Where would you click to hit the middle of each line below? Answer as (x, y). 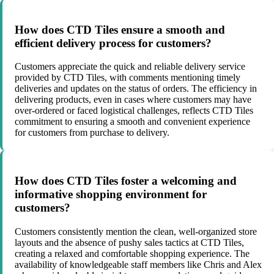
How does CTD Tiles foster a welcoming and (126, 181)
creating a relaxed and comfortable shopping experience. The (132, 253)
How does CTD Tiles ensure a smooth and (120, 29)
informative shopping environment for (111, 194)
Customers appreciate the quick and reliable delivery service (130, 67)
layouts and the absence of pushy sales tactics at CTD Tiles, (129, 242)
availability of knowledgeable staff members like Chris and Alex (138, 264)
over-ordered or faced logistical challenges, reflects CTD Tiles (134, 111)
